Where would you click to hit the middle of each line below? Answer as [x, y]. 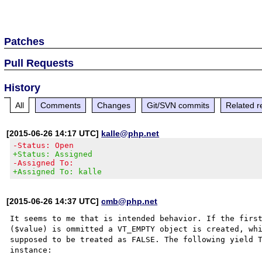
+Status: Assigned [53, 154]
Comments [61, 105]
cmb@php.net [130, 201]
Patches [25, 41]
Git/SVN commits [178, 105]
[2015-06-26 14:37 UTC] [54, 201]
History [23, 87]
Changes [114, 105]
